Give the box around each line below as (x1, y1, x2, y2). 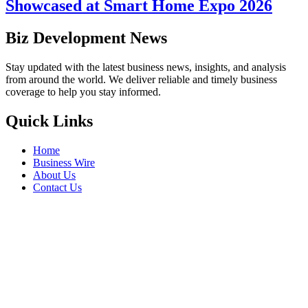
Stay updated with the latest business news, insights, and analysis (5, 61, 286, 74)
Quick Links (5, 112, 93, 131)
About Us (33, 169, 76, 181)
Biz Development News (5, 29, 167, 47)
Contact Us (33, 181, 82, 194)
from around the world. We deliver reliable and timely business (5, 74, 277, 86)
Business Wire (33, 157, 95, 169)
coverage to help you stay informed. (5, 86, 161, 98)
